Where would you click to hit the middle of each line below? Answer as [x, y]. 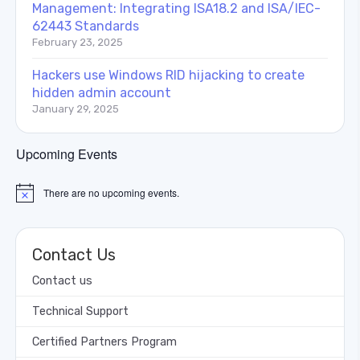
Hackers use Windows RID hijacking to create [168, 75]
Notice [29, 198]
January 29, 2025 [76, 108]
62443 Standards [86, 26]
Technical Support [80, 311]
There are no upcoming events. [111, 192]
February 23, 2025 [78, 42]
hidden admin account [102, 92]
